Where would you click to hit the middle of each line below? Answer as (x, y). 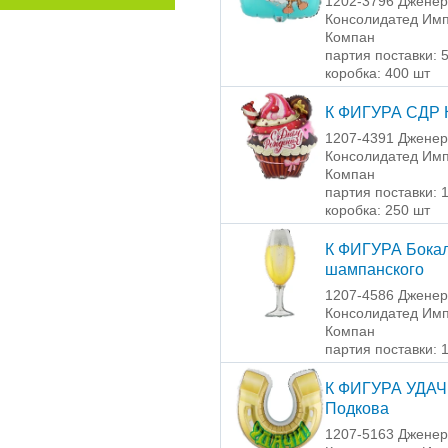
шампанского (374, 270)
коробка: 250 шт (377, 210)
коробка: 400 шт (377, 73)
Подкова (357, 409)
